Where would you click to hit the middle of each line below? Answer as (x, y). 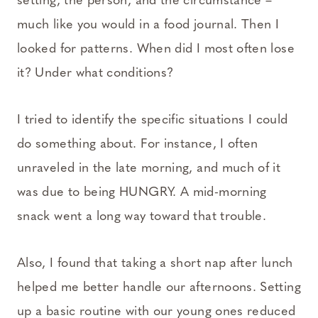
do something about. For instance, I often (138, 145)
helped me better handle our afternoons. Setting (159, 288)
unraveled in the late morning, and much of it (149, 169)
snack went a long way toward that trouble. (142, 217)
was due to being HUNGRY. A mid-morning (142, 193)
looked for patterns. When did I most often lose (156, 50)
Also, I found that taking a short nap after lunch (155, 264)
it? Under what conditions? (95, 74)
